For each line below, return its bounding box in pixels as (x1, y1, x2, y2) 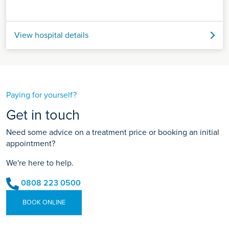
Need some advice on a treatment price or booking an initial (6, 127, 219, 138)
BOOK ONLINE (22, 198, 65, 207)
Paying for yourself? (6, 90, 77, 101)
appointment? (6, 139, 55, 149)
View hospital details (14, 30, 88, 41)
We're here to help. (6, 158, 74, 169)
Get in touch (6, 107, 80, 124)
